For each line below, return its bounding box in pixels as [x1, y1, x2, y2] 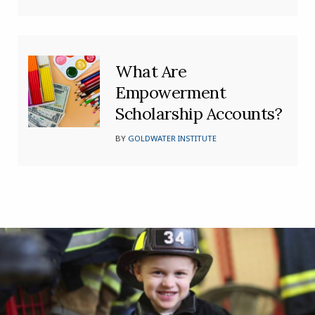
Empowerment [115, 82, 226, 103]
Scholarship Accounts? [115, 103, 283, 124]
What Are [115, 61, 187, 82]
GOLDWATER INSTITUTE [128, 133, 217, 144]
